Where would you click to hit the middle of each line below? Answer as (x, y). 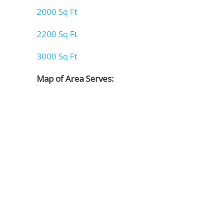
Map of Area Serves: (75, 78)
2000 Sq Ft (57, 11)
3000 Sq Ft (57, 56)
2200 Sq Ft (57, 34)
